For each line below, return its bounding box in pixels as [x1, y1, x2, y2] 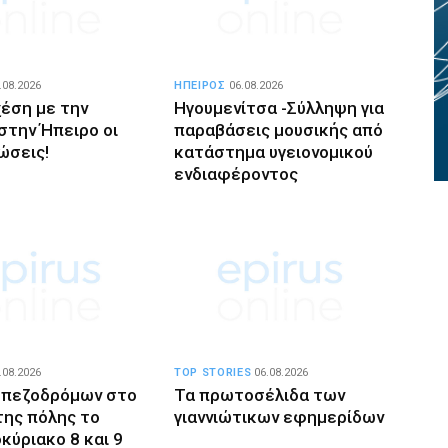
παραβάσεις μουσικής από [174, 120, 383, 141]
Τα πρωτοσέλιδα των [174, 385, 345, 406]
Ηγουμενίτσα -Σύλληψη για [174, 98, 384, 119]
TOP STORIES [174, 366, 252, 380]
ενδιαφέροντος [174, 164, 298, 185]
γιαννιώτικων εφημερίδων [174, 407, 384, 428]
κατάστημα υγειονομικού [174, 142, 373, 163]
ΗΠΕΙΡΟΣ [174, 79, 226, 93]
